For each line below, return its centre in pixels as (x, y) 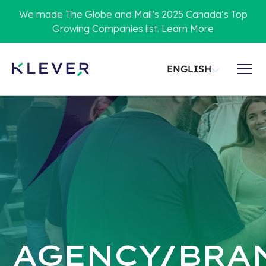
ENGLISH (189, 69)
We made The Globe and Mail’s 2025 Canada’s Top (133, 14)
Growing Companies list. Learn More (133, 28)
